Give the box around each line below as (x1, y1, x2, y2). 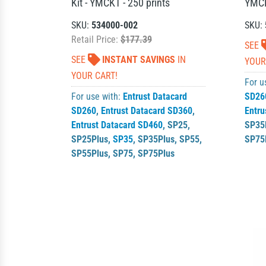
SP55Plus (71, 148, 108, 159)
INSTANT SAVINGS (102, 54, 175, 65)
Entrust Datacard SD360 (100, 105, 192, 116)
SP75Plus (137, 148, 175, 159)
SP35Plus (137, 134, 175, 145)
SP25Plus (71, 134, 108, 145)
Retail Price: (71, 34, 121, 45)
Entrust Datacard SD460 (71, 119, 163, 131)
